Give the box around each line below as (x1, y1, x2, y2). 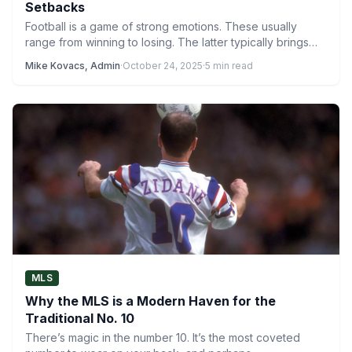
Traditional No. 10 (25, 310, 134, 326)
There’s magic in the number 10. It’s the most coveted (25, 331, 300, 344)
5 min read (205, 60, 253, 71)
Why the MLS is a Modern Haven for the (25, 293, 276, 309)
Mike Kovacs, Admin (25, 60, 120, 71)
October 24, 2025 (123, 60, 203, 71)
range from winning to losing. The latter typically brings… (25, 35, 317, 49)
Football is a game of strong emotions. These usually (25, 20, 297, 33)
